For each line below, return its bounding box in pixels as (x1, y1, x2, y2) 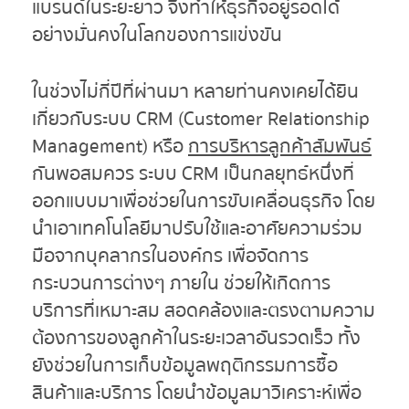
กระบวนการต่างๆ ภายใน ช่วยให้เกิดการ (32, 267, 330, 299)
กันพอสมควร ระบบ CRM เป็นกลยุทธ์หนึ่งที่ (32, 158, 354, 189)
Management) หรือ (32, 131, 188, 162)
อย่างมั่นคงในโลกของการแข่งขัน (32, 20, 282, 50)
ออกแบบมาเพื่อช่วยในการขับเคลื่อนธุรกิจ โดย (32, 185, 375, 216)
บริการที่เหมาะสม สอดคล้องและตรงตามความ (32, 295, 375, 326)
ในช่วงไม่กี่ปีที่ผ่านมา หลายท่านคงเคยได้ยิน (32, 76, 359, 107)
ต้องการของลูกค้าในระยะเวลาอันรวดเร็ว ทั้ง (32, 322, 361, 353)
